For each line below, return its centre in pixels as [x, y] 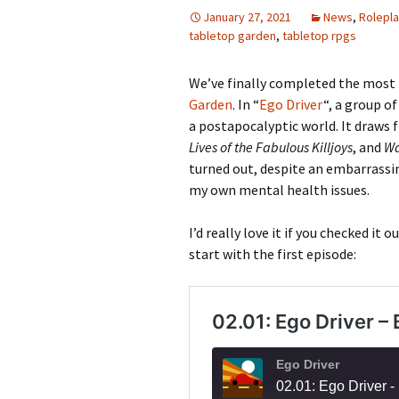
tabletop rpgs [319, 36]
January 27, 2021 [247, 17]
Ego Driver [291, 104]
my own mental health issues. [279, 190]
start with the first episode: [273, 254]
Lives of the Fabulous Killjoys [271, 147]
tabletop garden [232, 36]
